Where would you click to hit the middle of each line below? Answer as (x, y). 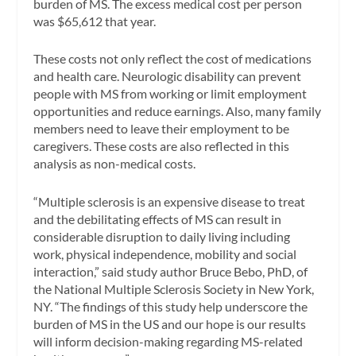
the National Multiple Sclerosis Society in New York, (174, 288)
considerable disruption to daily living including (162, 236)
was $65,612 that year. (95, 21)
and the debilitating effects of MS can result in (158, 219)
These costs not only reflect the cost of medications (173, 59)
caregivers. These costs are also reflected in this (162, 146)
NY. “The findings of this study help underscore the (171, 306)
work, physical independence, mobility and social (165, 253)
